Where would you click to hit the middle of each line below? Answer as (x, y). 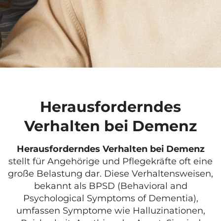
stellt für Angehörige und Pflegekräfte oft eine (110, 161)
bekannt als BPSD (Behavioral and (110, 186)
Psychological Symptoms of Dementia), (110, 198)
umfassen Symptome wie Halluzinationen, (110, 210)
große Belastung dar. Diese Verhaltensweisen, (110, 173)
